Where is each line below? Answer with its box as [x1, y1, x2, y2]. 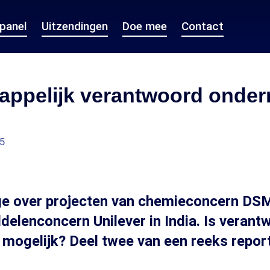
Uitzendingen [42, 19, 108, 33]
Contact [181, 19, 224, 33]
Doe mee [122, 19, 167, 33]
